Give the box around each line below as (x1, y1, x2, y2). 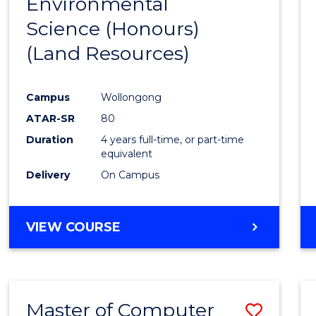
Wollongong (101, 91, 162, 104)
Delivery (26, 169, 71, 182)
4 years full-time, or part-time (101, 133, 245, 147)
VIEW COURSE (26, 219, 121, 236)
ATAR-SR (26, 112, 75, 126)
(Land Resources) (26, 42, 190, 66)
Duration (26, 133, 74, 147)
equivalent (101, 147, 153, 161)
